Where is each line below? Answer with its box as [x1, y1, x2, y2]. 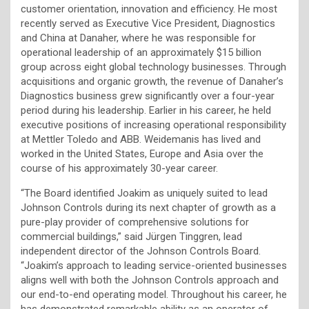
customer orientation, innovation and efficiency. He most [21, 2, 277, 15]
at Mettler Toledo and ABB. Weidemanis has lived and [21, 132, 261, 146]
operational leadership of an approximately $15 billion [21, 46, 261, 59]
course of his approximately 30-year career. [21, 161, 218, 175]
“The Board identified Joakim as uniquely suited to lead [21, 186, 268, 199]
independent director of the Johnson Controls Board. [21, 244, 261, 257]
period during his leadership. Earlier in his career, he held [21, 103, 271, 117]
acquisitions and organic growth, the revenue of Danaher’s [21, 74, 283, 88]
